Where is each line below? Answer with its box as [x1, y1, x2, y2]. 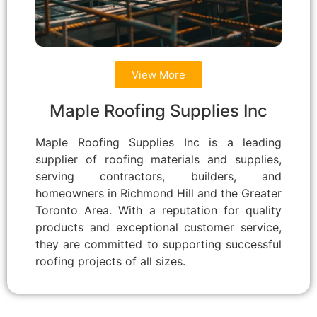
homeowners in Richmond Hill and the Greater [35, 186, 282, 201]
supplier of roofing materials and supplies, [35, 152, 282, 167]
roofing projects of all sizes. [35, 254, 185, 269]
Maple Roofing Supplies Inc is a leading [35, 135, 282, 150]
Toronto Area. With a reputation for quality [35, 203, 282, 218]
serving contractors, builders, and [35, 169, 282, 184]
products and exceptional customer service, [35, 220, 282, 235]
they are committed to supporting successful [35, 237, 282, 252]
